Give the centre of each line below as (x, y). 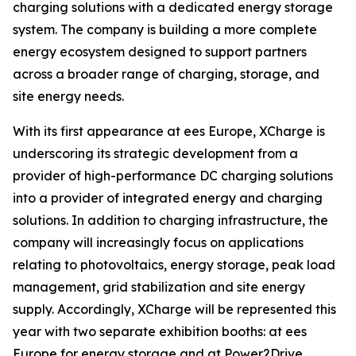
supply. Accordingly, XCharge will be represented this (174, 309)
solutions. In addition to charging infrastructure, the (170, 220)
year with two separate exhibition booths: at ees (160, 331)
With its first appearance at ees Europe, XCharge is (169, 131)
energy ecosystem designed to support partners (160, 52)
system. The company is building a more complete (165, 29)
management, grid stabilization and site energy (159, 287)
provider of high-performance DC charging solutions (173, 176)
